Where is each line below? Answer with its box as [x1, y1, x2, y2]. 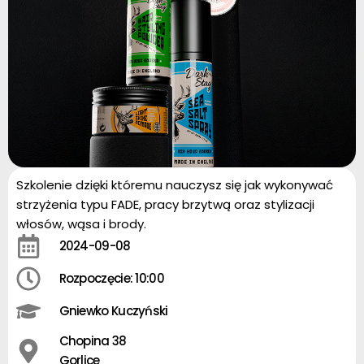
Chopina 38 [58, 332, 127, 349]
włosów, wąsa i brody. [16, 215, 146, 232]
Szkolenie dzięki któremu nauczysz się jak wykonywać [16, 176, 333, 193]
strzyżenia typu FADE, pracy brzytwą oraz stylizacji [16, 196, 314, 213]
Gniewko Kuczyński [58, 302, 168, 319]
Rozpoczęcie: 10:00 [58, 270, 164, 287]
